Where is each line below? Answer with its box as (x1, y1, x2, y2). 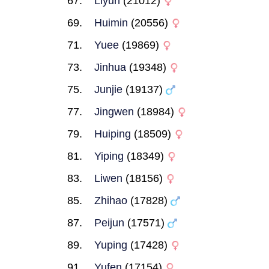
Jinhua (94, 61, 126, 73)
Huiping (94, 128, 131, 140)
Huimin (94, 17, 128, 29)
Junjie (94, 83, 122, 95)
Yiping (94, 150, 124, 162)
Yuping (94, 239, 127, 251)
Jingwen (94, 106, 134, 118)
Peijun (94, 217, 124, 229)
